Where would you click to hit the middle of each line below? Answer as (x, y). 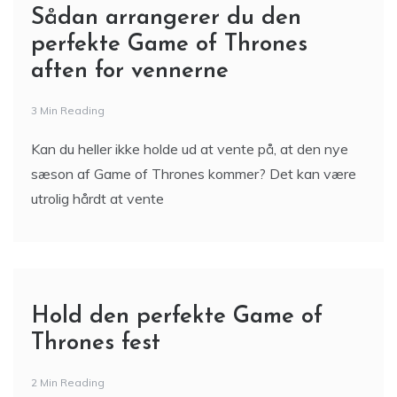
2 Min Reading (68, 382)
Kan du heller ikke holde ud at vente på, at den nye (190, 149)
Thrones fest (96, 343)
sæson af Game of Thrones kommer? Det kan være (194, 174)
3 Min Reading (68, 110)
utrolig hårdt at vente (97, 198)
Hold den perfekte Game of (177, 317)
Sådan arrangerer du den (166, 18)
